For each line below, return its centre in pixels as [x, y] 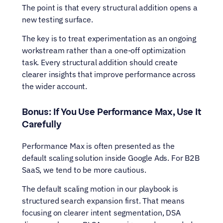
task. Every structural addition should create [100, 62]
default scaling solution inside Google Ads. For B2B [111, 158]
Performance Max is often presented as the [98, 146]
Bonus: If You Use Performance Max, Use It [111, 112]
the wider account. [55, 86]
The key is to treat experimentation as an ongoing [109, 38]
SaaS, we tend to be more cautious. [84, 170]
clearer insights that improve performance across [109, 74]
